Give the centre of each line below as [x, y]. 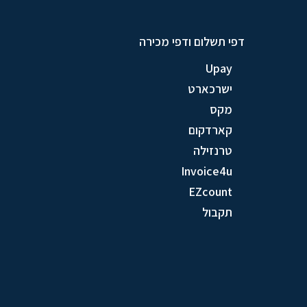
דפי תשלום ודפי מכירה [192, 42]
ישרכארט [210, 89]
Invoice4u [207, 171]
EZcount [210, 192]
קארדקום [210, 130]
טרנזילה [213, 151]
